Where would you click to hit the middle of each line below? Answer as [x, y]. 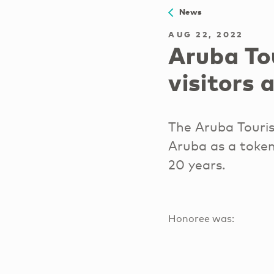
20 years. [197, 164]
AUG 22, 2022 [206, 34]
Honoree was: [202, 218]
